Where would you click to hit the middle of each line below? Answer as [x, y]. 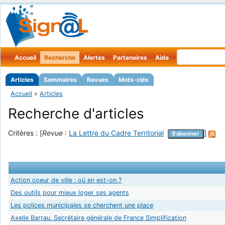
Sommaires [60, 80]
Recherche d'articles [76, 114]
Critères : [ [25, 133]
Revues [98, 80]
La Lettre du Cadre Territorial [116, 133]
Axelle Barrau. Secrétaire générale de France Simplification [98, 217]
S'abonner [186, 134]
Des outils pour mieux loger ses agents [70, 192]
